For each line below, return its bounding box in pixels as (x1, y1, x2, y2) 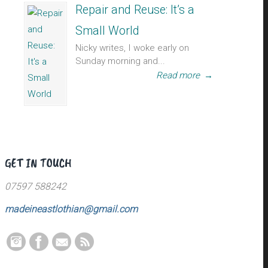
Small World (75, 24, 139, 38)
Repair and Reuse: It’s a (75, 3, 194, 17)
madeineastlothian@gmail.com (5, 203, 138, 215)
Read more (156, 70, 200, 81)
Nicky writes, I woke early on (75, 42, 189, 53)
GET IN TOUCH (5, 154, 72, 171)
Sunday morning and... (75, 56, 165, 66)
